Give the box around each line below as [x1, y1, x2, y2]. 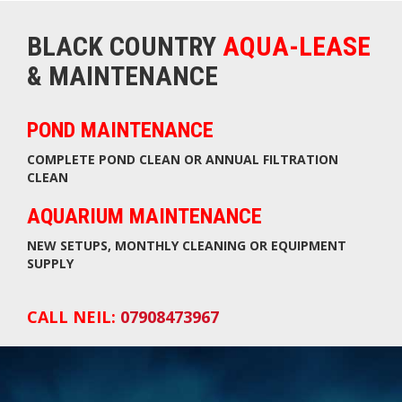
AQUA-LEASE [223, 30, 371, 62]
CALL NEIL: [27, 305, 120, 328]
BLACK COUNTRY [27, 30, 223, 62]
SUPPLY [27, 254, 74, 272]
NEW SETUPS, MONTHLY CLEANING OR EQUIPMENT [27, 236, 346, 254]
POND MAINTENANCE [27, 117, 214, 143]
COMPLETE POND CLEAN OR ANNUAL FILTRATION [27, 150, 338, 168]
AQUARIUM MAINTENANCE [27, 203, 262, 229]
